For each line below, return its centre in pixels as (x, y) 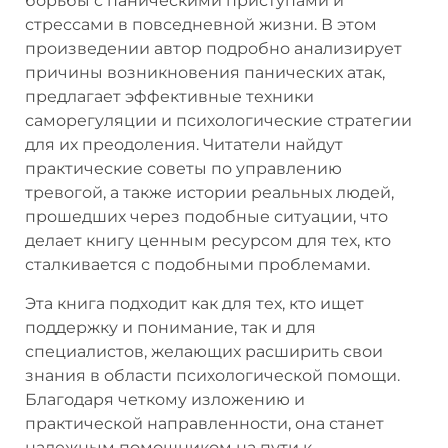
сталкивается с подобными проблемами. (197, 265)
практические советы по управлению (183, 169)
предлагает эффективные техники (169, 97)
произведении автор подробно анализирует (213, 49)
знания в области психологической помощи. (212, 375)
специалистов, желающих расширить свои (204, 351)
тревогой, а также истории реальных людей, (209, 193)
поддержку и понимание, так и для (170, 327)
